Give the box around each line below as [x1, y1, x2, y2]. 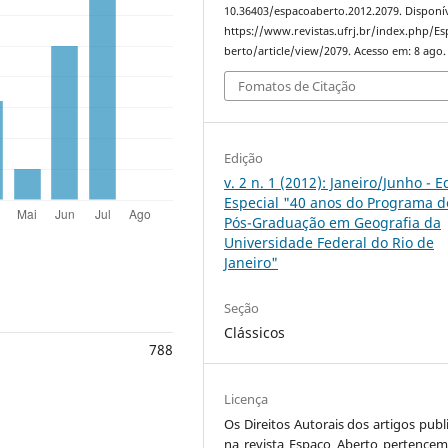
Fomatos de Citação [238, 77, 357, 96]
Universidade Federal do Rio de [224, 232, 435, 252]
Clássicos [224, 322, 286, 342]
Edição [224, 148, 264, 167]
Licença [224, 389, 269, 408]
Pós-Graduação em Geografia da [224, 212, 442, 232]
